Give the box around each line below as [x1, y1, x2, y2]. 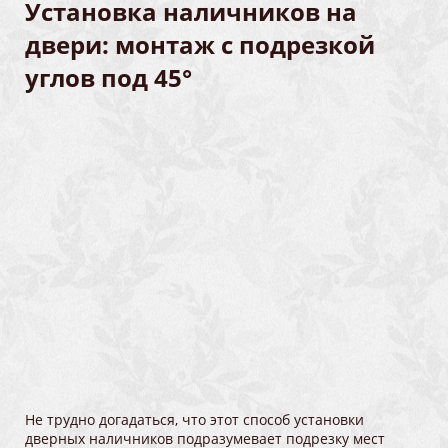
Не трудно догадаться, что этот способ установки [25, 410, 364, 430]
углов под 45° [25, 61, 192, 95]
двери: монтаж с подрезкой [25, 28, 375, 62]
